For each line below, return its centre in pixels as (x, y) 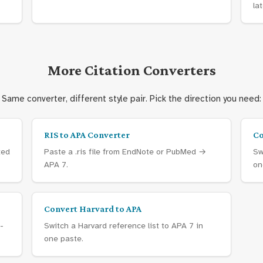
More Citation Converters (131, 70)
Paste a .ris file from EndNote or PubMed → (125, 152)
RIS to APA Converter (87, 135)
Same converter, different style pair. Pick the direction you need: (131, 99)
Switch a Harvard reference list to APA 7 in (124, 226)
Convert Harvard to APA (93, 209)
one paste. (64, 239)
